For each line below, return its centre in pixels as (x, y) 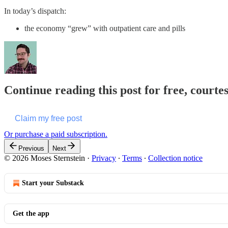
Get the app (31, 214)
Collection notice (175, 158)
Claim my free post (48, 119)
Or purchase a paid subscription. (56, 134)
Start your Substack (53, 183)
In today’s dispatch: (35, 11)
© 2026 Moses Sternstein (45, 158)
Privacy (104, 158)
